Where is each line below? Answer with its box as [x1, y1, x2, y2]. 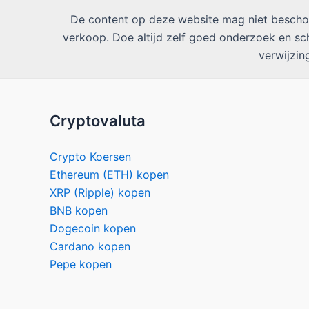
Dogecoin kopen [50, 221, 136, 236]
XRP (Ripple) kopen [50, 186, 150, 200]
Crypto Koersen [50, 150, 131, 164]
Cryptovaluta [50, 112, 146, 130]
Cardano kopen [50, 239, 130, 254]
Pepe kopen [50, 257, 112, 272]
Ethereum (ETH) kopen [50, 168, 169, 182]
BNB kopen [50, 203, 108, 218]
